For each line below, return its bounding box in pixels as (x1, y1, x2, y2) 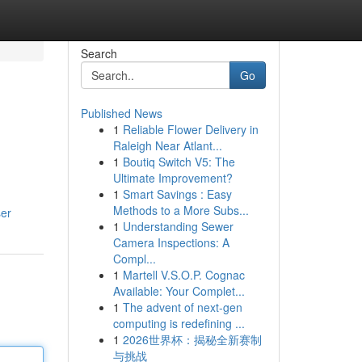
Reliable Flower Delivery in (122, 121, 259, 137)
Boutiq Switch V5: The (122, 154, 235, 170)
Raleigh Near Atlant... (112, 137, 222, 154)
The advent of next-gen (122, 299, 242, 315)
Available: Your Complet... (112, 283, 245, 299)
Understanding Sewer (122, 218, 234, 234)
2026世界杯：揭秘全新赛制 (122, 331, 262, 347)
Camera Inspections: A (112, 234, 229, 250)
